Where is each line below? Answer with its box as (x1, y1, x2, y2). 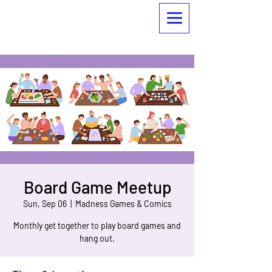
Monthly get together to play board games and (13, 220, 181, 231)
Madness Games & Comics (75, 199, 172, 209)
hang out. (80, 233, 115, 243)
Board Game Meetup (23, 177, 171, 197)
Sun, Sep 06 (22, 199, 67, 209)
